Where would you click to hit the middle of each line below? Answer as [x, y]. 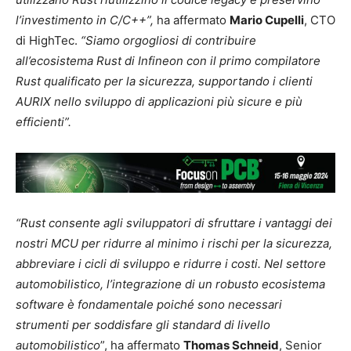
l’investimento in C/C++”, [85, 20]
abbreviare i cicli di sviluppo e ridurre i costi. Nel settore [171, 263]
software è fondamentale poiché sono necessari [149, 304]
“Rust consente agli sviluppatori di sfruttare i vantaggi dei [174, 223]
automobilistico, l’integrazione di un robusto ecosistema [170, 284]
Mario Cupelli [267, 20]
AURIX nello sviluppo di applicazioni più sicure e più [159, 102]
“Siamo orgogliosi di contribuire [168, 41]
